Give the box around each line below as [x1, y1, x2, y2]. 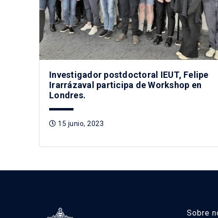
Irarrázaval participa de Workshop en [49, 80, 201, 91]
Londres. [49, 90, 86, 101]
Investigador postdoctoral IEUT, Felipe [49, 70, 209, 80]
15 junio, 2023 [56, 120, 104, 128]
